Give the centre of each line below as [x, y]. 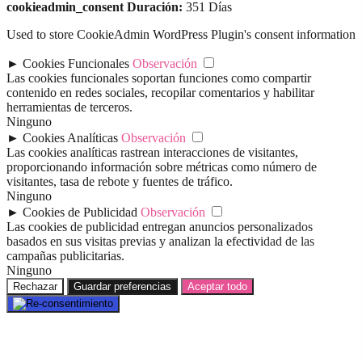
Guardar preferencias [122, 287]
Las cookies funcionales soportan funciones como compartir [159, 78]
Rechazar [35, 287]
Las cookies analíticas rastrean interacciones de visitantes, [152, 153]
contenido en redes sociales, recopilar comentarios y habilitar [160, 93]
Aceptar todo [217, 287]
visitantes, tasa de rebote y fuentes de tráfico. [120, 182]
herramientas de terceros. [69, 107]
